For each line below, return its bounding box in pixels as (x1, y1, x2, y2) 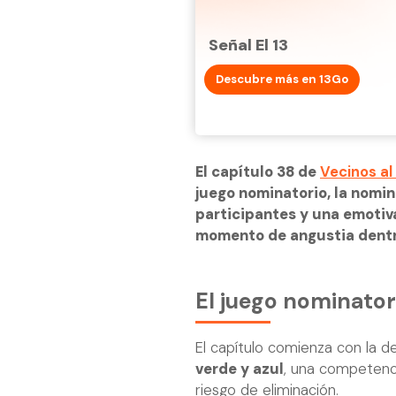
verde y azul (195, 360, 284, 379)
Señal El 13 (209, 34, 288, 56)
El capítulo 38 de (195, 162, 320, 181)
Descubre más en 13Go (216, 71, 348, 87)
